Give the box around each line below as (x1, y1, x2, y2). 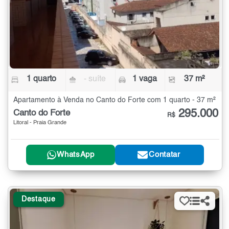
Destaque (21, 195, 56, 203)
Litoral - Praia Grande (13, 120, 66, 126)
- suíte (84, 75, 106, 84)
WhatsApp (57, 151, 95, 159)
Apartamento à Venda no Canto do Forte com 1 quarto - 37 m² (13, 97, 216, 104)
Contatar (149, 151, 180, 159)
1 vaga (132, 75, 157, 84)
